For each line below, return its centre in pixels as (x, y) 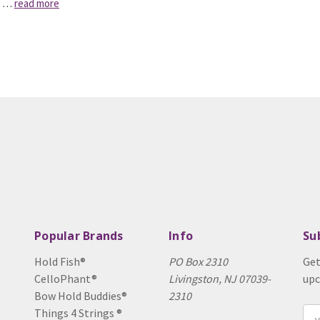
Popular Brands (79, 236)
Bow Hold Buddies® (81, 296)
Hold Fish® (60, 261)
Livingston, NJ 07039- (220, 279)
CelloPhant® (66, 279)
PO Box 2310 (198, 261)
